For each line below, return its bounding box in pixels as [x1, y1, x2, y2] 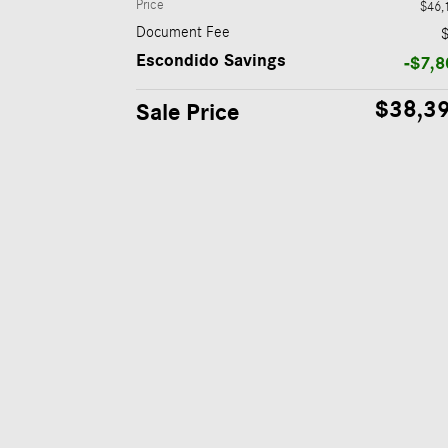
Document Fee [136, 23, 230, 42]
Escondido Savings [136, 50, 286, 72]
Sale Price [136, 98, 239, 128]
